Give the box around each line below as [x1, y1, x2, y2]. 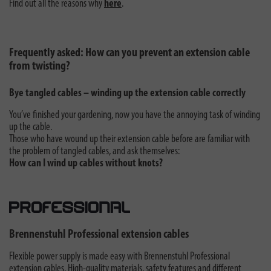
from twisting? [9, 60, 70, 73]
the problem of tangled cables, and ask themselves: [9, 145, 180, 157]
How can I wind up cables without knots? [9, 157, 163, 169]
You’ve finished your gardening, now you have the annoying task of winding [9, 109, 260, 121]
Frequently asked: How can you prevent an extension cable [9, 47, 250, 59]
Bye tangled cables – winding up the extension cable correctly [9, 87, 246, 99]
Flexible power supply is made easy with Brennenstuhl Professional [9, 250, 230, 263]
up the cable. [9, 121, 52, 133]
